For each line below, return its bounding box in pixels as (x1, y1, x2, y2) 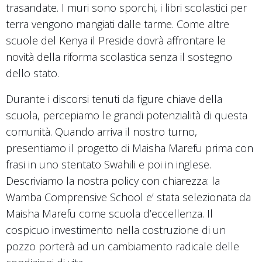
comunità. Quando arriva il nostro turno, (6, 124, 197, 139)
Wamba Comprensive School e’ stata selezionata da (6, 189, 251, 204)
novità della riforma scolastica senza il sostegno (6, 49, 232, 64)
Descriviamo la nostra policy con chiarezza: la (6, 173, 220, 188)
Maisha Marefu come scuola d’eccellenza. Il (6, 206, 213, 220)
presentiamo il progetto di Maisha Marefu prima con (6, 140, 253, 155)
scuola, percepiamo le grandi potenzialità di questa (6, 108, 247, 122)
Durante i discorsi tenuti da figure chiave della (6, 91, 222, 106)
